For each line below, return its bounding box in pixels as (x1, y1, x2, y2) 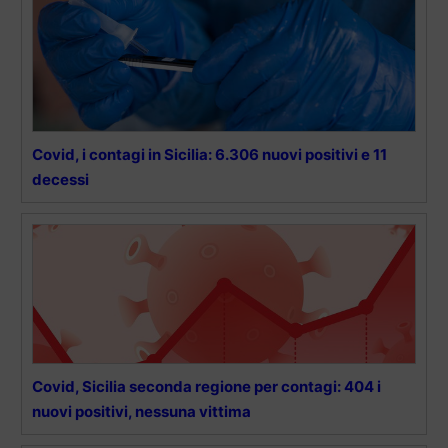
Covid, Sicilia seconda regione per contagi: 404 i (32, 376, 381, 396)
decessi (32, 169, 89, 189)
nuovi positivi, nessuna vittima (32, 401, 251, 421)
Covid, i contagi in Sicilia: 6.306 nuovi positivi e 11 (32, 144, 387, 164)
